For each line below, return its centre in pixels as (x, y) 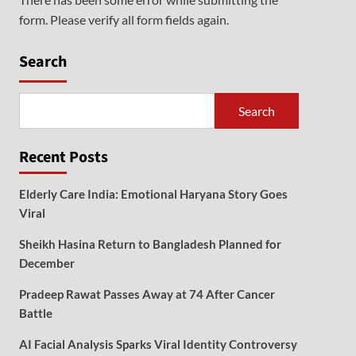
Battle (35, 313)
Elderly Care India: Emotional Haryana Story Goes (153, 194)
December (46, 263)
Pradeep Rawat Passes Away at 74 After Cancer (147, 294)
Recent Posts (63, 157)
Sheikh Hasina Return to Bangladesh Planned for (150, 244)
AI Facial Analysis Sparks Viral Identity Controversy (158, 344)
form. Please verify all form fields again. (124, 19)
